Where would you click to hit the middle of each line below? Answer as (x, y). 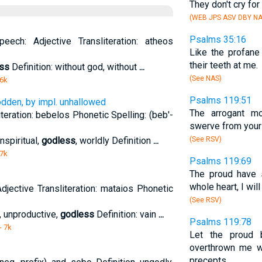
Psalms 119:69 (220, 161)
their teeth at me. (223, 65)
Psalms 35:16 (218, 39)
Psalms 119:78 (220, 222)
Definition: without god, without (74, 67)
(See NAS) (205, 78)
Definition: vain (126, 214)
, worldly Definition (114, 141)
